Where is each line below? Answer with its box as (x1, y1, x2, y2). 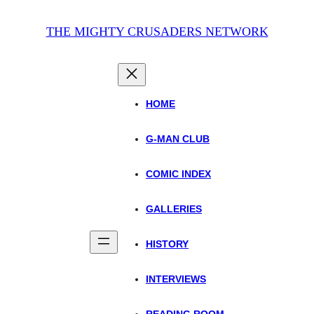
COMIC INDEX (146, 168, 211, 179)
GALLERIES (146, 203, 202, 214)
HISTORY (146, 238, 189, 250)
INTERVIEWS (146, 273, 206, 285)
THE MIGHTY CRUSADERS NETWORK (46, 24, 268, 39)
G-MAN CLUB (146, 132, 210, 144)
